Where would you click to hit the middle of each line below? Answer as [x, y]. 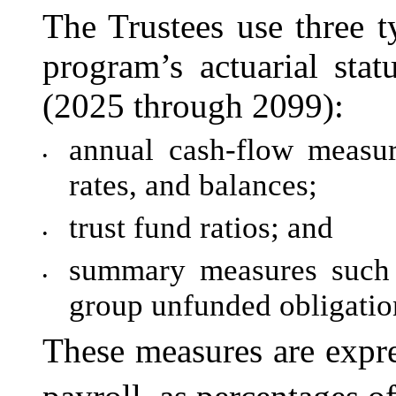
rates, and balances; [193, 186]
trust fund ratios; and [201, 228]
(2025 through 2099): [193, 106]
